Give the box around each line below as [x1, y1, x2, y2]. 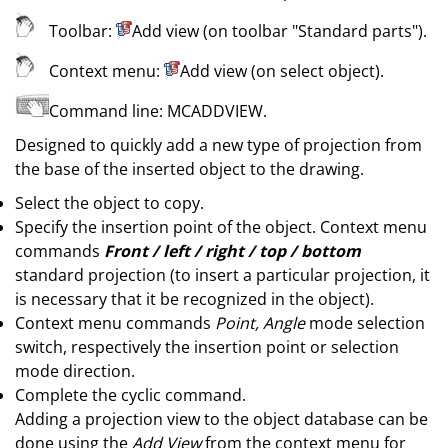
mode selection [305, 312, 425, 334]
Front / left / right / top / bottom [104, 240, 361, 262]
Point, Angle [215, 312, 305, 334]
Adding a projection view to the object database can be [15, 408, 428, 430]
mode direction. [15, 360, 135, 382]
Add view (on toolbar [132, 20, 292, 42]
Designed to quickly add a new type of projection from [15, 134, 422, 156]
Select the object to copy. [15, 192, 204, 214]
